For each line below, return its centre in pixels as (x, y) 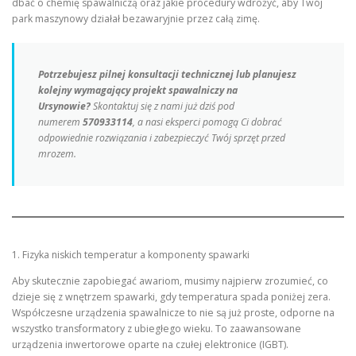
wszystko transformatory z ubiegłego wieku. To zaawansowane (157, 329)
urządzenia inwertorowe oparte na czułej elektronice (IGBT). (150, 344)
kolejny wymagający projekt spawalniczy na (138, 91)
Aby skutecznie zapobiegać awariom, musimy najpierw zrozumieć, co (170, 281)
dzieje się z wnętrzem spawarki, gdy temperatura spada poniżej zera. (171, 297)
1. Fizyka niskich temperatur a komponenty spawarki (131, 254)
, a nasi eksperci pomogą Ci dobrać (207, 122)
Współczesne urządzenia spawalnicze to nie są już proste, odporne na (173, 313)
